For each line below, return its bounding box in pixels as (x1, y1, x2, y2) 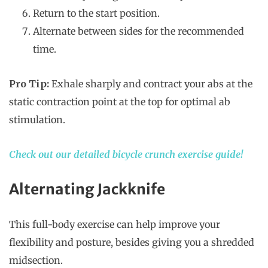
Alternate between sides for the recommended (33, 25, 244, 38)
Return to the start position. (33, 7, 160, 20)
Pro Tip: (9, 78, 49, 90)
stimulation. (9, 114, 68, 126)
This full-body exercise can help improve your (9, 218, 220, 231)
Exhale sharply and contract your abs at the (49, 78, 252, 90)
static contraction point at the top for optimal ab (9, 96, 230, 108)
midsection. (9, 254, 65, 267)
